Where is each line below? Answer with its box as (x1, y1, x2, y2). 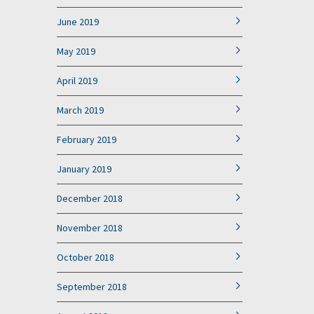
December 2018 (57, 192, 123, 205)
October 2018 (57, 251, 114, 264)
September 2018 (57, 280, 127, 293)
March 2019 (57, 104, 104, 116)
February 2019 (57, 133, 116, 146)
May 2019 (57, 45, 95, 57)
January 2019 (57, 163, 111, 175)
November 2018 (57, 221, 123, 234)
